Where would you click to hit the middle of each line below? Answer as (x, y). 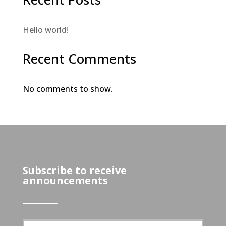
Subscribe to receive (74, 170)
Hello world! (45, 30)
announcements (65, 180)
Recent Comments (79, 58)
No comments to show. (68, 89)
